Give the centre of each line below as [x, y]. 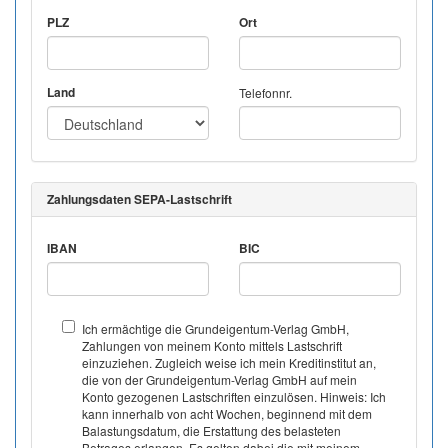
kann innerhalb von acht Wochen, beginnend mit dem [227, 413]
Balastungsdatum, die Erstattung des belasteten [211, 430]
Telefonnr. [265, 92]
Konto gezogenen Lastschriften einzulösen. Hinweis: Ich [234, 396]
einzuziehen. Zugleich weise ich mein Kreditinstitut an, [229, 362]
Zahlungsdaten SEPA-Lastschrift [139, 199]
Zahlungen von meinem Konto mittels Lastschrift [212, 345]
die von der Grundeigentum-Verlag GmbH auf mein [219, 379]
